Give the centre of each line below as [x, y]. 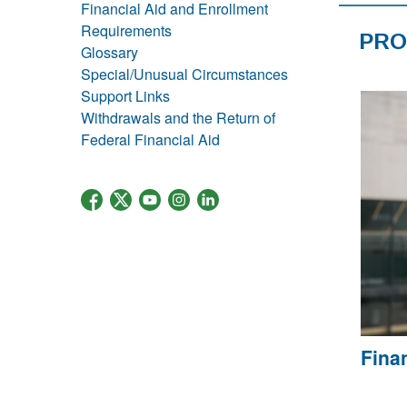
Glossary [109, 52]
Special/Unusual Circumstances [184, 74]
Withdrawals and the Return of [178, 118]
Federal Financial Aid [150, 139]
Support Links [125, 96]
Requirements [126, 30]
